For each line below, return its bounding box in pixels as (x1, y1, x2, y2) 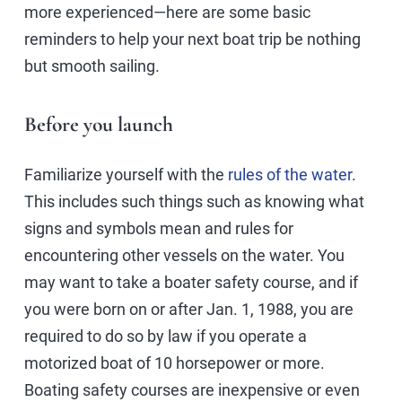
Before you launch (24, 110, 173, 137)
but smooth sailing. (24, 56, 160, 75)
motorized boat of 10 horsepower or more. (24, 353, 325, 372)
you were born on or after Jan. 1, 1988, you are (24, 299, 354, 319)
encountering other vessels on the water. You (24, 245, 345, 265)
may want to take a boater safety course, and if (24, 272, 358, 292)
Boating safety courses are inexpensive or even (24, 380, 360, 399)
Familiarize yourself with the (24, 164, 228, 184)
